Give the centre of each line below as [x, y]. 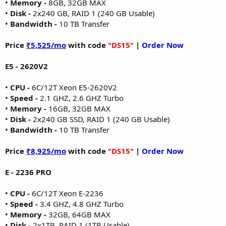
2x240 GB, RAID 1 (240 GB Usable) [93, 13]
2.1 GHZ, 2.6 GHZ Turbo [81, 98]
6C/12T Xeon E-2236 [68, 193]
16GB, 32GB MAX [78, 108]
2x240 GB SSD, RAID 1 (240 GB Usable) [100, 119]
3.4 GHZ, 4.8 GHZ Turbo [81, 204]
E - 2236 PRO [28, 172]
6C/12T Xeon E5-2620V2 [74, 87]
